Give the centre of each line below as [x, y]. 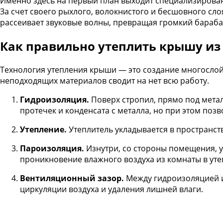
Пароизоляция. [52, 148]
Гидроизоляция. [55, 99]
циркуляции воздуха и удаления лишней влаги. [111, 189]
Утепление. [43, 129]
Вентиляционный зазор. [72, 178]
